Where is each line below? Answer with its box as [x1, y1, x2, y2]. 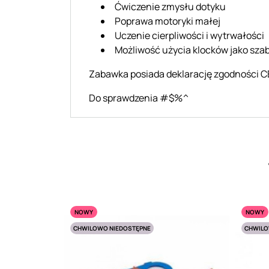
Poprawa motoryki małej [115, 14, 220, 28]
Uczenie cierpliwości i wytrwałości [115, 28, 264, 42]
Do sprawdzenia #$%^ [89, 91, 189, 104]
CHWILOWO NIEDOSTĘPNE [73, 223, 151, 232]
